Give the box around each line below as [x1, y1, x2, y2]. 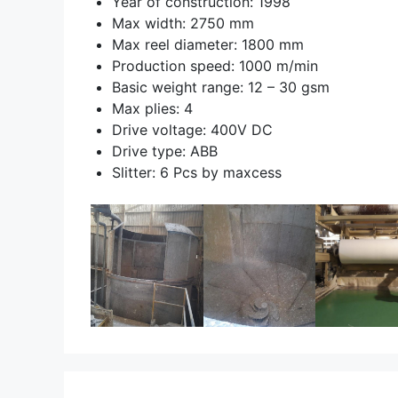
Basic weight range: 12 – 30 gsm [112, 77, 330, 96]
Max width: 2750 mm [112, 13, 254, 32]
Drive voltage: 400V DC [112, 120, 273, 139]
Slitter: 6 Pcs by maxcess [112, 163, 282, 181]
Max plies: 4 [112, 99, 193, 117]
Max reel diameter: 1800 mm [112, 35, 304, 53]
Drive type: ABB [112, 141, 218, 160]
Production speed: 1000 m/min [112, 56, 318, 75]
